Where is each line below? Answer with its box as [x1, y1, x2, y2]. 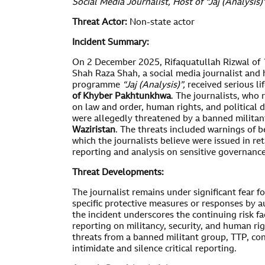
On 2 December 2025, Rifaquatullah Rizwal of [72, 59, 263, 67]
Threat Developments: [72, 169, 164, 177]
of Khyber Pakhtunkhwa [72, 92, 171, 101]
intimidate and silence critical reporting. [72, 245, 237, 254]
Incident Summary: [72, 38, 149, 47]
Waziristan [72, 126, 115, 135]
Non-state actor [127, 18, 195, 27]
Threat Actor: [72, 18, 127, 27]
